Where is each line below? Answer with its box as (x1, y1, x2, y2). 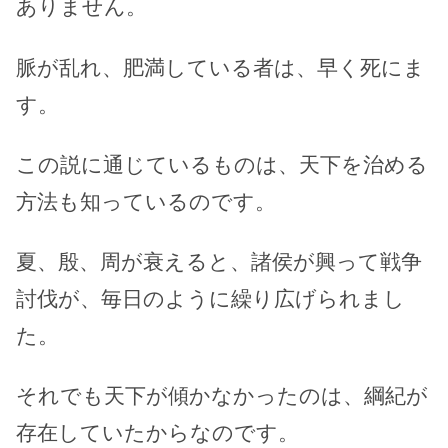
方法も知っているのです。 (16, 189, 276, 213)
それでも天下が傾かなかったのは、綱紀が (16, 383, 428, 407)
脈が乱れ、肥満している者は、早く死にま (16, 55, 425, 79)
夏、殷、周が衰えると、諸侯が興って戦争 (16, 249, 422, 273)
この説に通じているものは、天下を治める (16, 152, 428, 176)
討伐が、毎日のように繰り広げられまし (16, 286, 405, 310)
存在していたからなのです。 (16, 420, 299, 444)
